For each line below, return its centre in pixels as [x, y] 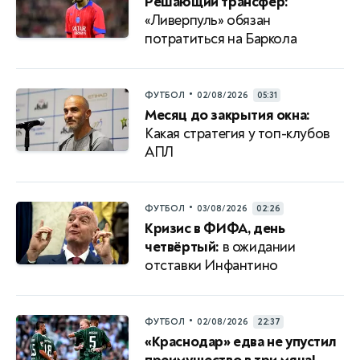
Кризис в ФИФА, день [215, 228]
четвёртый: [182, 247]
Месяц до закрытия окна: [227, 115]
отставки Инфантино [211, 265]
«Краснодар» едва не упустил [241, 342]
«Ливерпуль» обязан [208, 20]
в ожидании [258, 247]
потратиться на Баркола [221, 39]
